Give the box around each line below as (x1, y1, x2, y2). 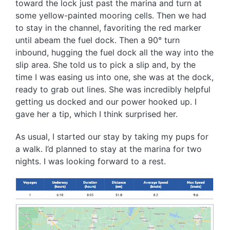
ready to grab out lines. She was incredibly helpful (15, 84, 210, 95)
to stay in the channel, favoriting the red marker (15, 23, 201, 33)
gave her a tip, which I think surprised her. (15, 109, 178, 120)
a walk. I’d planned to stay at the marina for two (15, 144, 202, 155)
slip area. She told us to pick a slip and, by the (15, 60, 196, 70)
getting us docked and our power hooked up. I (15, 97, 197, 107)
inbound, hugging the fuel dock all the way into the (15, 47, 214, 58)
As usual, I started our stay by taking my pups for (15, 131, 208, 142)
